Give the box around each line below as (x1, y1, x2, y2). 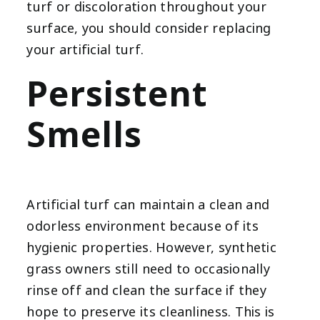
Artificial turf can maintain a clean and (26, 195, 270, 214)
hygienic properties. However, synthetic (26, 238, 276, 257)
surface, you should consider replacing (26, 19, 271, 38)
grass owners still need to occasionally (26, 259, 270, 279)
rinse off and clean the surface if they (26, 281, 266, 300)
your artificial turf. (26, 40, 144, 59)
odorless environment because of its (26, 216, 259, 236)
